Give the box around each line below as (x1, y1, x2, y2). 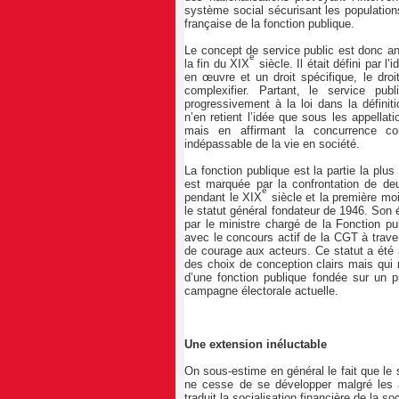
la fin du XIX (184, 57, 250, 71)
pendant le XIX (184, 191, 263, 205)
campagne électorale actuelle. (184, 284, 338, 298)
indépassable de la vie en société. (184, 137, 360, 151)
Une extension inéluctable (184, 338, 327, 352)
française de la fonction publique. (184, 17, 354, 31)
